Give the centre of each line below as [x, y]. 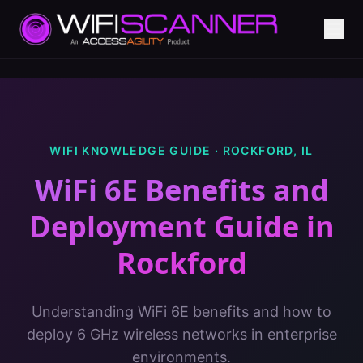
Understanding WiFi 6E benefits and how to [181, 312]
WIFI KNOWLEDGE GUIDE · [136, 150]
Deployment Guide [164, 226]
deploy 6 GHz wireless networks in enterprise [181, 334]
